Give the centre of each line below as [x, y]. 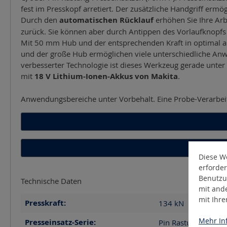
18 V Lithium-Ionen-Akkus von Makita [106, 76]
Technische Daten [51, 181]
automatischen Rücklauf [106, 20]
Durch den [40, 20]
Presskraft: [45, 203]
